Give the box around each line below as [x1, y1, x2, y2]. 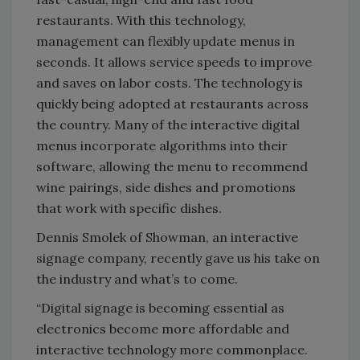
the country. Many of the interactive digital [36, 117, 300, 133]
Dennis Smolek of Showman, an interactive [36, 229, 298, 246]
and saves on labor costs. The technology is [36, 75, 303, 92]
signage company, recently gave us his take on [36, 250, 320, 267]
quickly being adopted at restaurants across [36, 96, 309, 112]
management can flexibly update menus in [36, 33, 295, 50]
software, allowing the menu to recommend [36, 158, 308, 175]
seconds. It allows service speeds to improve [36, 54, 312, 71]
